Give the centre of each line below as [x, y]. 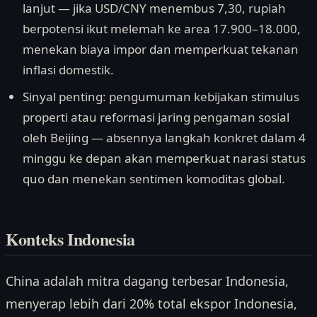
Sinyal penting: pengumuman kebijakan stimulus [161, 96]
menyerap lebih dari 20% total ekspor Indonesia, [151, 303]
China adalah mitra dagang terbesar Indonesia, [147, 281]
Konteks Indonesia [70, 239]
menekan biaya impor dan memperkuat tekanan [161, 50]
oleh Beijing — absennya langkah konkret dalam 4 [164, 137]
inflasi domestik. [68, 70]
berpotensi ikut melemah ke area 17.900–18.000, [162, 29]
